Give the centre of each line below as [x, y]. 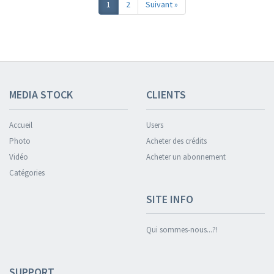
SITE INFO [170, 199]
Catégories [27, 173]
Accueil [21, 125]
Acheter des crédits [176, 141]
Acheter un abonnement [186, 157]
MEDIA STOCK [41, 94]
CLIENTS [166, 94]
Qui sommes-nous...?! [182, 230]
